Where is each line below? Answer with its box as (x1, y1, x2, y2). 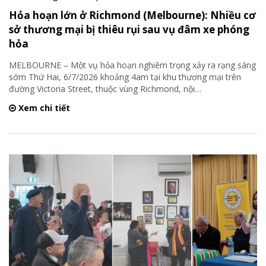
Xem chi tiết (16, 102, 70, 113)
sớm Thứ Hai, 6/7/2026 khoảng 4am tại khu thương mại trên (9, 71, 241, 83)
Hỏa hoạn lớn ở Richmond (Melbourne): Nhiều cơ (9, 8, 256, 22)
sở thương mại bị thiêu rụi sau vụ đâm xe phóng (9, 22, 249, 36)
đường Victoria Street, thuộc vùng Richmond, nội (9, 83, 195, 94)
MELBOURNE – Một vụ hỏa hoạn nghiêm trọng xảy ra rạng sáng (9, 59, 256, 71)
